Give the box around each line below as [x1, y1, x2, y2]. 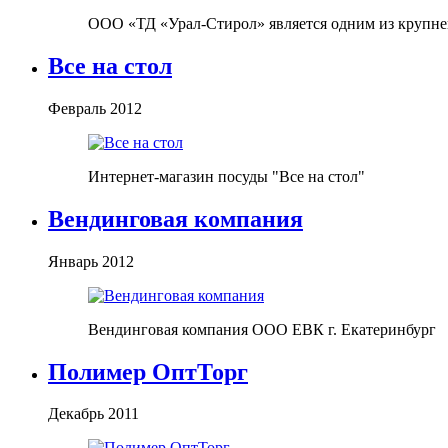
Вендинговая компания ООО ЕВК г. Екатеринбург [88, 320, 436, 338]
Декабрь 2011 [48, 405, 139, 423]
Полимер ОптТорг [48, 358, 248, 385]
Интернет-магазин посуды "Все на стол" [88, 167, 365, 185]
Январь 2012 [48, 252, 134, 270]
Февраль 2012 [48, 99, 142, 117]
